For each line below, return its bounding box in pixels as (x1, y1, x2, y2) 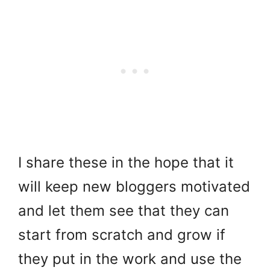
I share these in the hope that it (18, 153, 234, 171)
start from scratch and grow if (18, 225, 225, 243)
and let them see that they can (18, 201, 229, 219)
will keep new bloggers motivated (18, 177, 250, 195)
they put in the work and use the (18, 250, 242, 268)
